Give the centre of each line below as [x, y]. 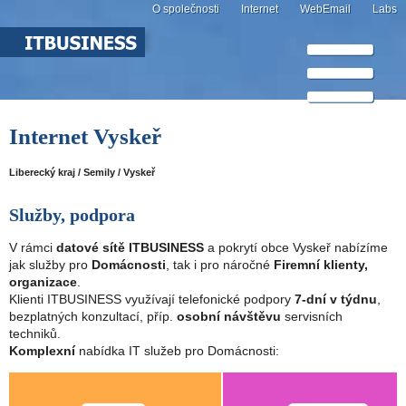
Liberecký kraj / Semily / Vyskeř [82, 172]
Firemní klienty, [321, 265]
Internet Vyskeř [85, 136]
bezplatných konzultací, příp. [93, 317]
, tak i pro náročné [220, 265]
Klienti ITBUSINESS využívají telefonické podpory [152, 300]
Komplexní [42, 351]
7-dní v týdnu [336, 300]
